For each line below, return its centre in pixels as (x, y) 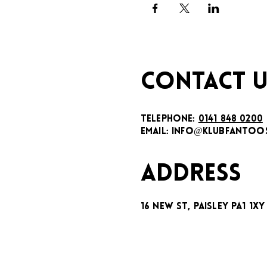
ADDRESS (191, 174)
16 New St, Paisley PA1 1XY (203, 207)
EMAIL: (156, 131)
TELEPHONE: (170, 119)
